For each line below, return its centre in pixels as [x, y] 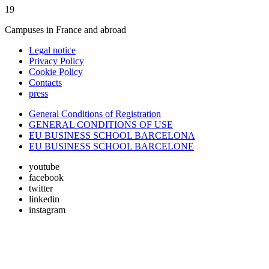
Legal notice [52, 50]
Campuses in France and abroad [65, 30]
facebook [46, 178]
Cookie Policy [56, 72]
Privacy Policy [56, 61]
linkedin [44, 199]
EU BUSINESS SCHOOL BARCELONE [111, 147]
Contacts [45, 83]
